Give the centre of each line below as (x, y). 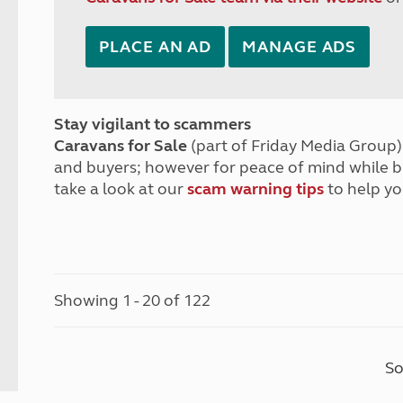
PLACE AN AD (156, 47)
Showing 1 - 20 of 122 (133, 300)
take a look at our (121, 189)
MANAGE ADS (300, 47)
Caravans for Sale (121, 146)
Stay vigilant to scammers (153, 124)
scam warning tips (256, 189)
